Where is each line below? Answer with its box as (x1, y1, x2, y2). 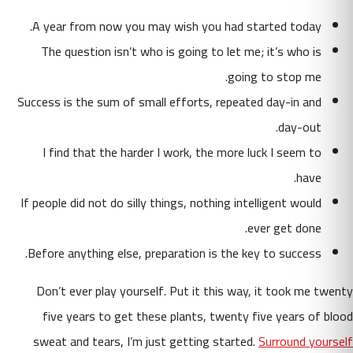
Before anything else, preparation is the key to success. (28, 240, 321, 265)
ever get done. (247, 215, 321, 240)
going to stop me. (228, 64, 321, 88)
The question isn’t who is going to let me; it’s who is (41, 39, 321, 63)
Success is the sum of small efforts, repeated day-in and (17, 89, 321, 113)
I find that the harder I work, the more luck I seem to (43, 139, 321, 164)
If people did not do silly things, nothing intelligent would (20, 190, 321, 214)
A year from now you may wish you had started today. (32, 13, 321, 38)
